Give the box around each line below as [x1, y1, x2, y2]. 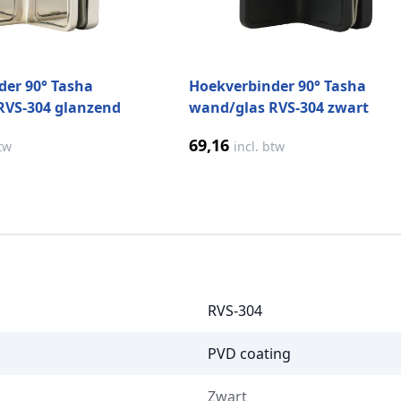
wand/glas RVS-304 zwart [189, 98, 369, 118]
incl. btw [234, 138, 285, 156]
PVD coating [208, 344, 291, 364]
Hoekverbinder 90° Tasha [189, 76, 366, 97]
